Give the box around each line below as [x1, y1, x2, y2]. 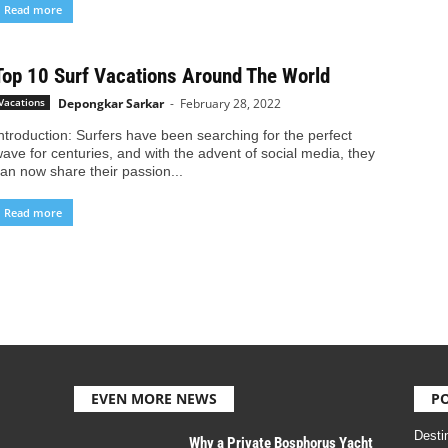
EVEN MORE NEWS [90, 389, 217, 409]
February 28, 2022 [179, 95, 281, 113]
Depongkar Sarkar [57, 95, 164, 113]
